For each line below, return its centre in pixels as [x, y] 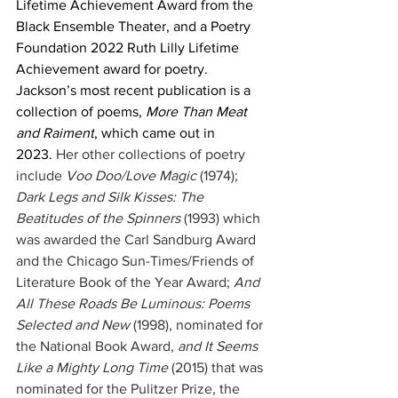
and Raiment [55, 133]
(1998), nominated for [198, 325]
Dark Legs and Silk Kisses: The [111, 197]
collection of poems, [81, 111]
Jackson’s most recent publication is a [135, 90]
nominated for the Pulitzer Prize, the [130, 389]
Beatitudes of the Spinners [98, 218]
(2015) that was [217, 367]
